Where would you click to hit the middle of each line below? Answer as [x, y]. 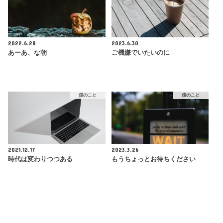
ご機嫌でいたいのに [140, 53]
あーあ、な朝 [28, 53]
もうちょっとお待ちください [153, 160]
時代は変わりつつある [41, 160]
